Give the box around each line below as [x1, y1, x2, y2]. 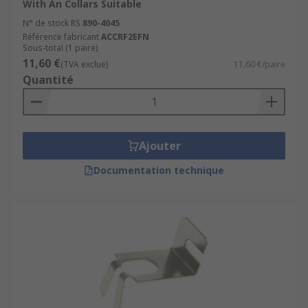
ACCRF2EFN [101, 31, 149, 43]
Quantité [23, 72, 74, 87]
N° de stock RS [23, 17, 80, 29]
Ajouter [138, 138, 181, 153]
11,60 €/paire [234, 58, 285, 70]
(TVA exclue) [60, 58, 108, 70]
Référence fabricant [23, 31, 99, 43]
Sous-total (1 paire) [23, 42, 98, 54]
